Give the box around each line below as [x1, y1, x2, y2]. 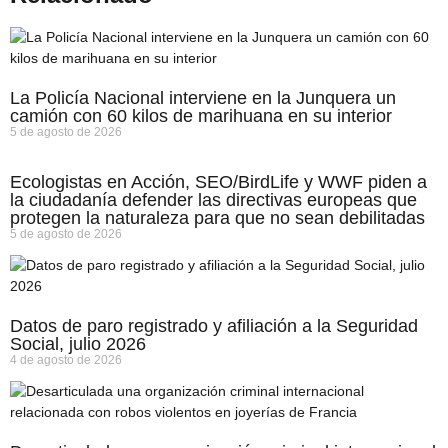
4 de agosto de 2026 [10, 352, 122, 367]
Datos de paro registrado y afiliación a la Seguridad [10, 315, 418, 336]
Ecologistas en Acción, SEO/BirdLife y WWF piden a [10, 171, 427, 192]
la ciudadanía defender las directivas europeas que [10, 189, 417, 210]
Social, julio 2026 [10, 333, 146, 354]
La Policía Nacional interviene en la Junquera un [10, 87, 396, 108]
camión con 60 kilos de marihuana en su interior [10, 105, 392, 126]
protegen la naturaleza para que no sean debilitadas [10, 207, 425, 228]
